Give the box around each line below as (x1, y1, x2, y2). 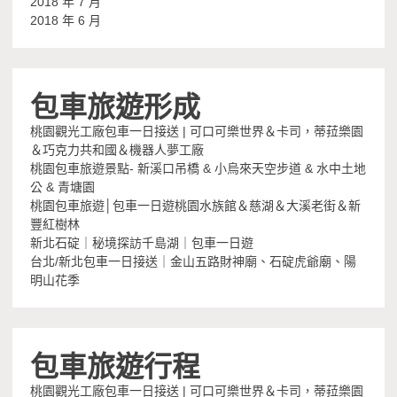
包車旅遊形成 (30, 82, 201, 125)
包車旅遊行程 (30, 342, 201, 385)
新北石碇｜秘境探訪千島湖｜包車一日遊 (30, 235, 254, 250)
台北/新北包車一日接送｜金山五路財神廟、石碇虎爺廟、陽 (30, 253, 357, 269)
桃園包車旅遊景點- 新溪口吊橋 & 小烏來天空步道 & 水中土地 (30, 160, 367, 175)
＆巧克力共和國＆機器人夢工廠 (30, 142, 205, 157)
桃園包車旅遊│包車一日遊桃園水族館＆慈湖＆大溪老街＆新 (30, 198, 362, 213)
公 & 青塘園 (30, 179, 96, 194)
